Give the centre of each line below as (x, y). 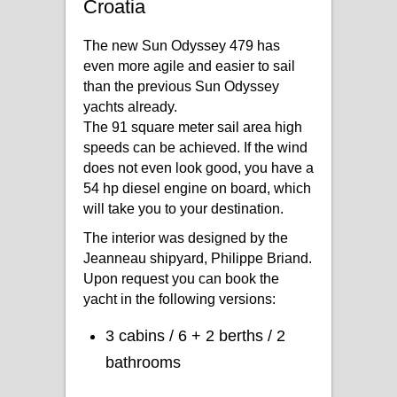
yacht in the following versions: (179, 299)
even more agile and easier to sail (189, 66)
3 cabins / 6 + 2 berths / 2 (195, 335)
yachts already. (130, 106)
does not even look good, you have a (198, 167)
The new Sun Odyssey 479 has (182, 45)
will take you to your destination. (183, 208)
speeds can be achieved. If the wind (195, 147)
